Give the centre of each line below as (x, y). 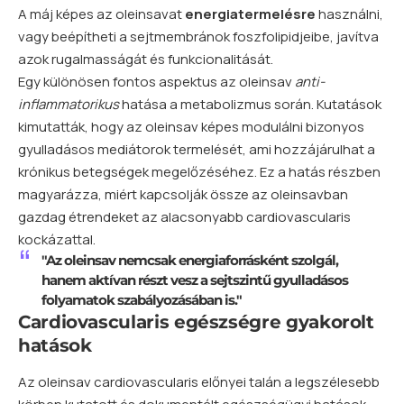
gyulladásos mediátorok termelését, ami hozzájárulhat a (197, 149)
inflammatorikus (69, 104)
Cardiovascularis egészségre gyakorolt (196, 321)
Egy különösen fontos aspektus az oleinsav (156, 81)
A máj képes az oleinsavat (101, 14)
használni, (349, 14)
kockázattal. (57, 239)
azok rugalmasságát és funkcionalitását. (146, 59)
